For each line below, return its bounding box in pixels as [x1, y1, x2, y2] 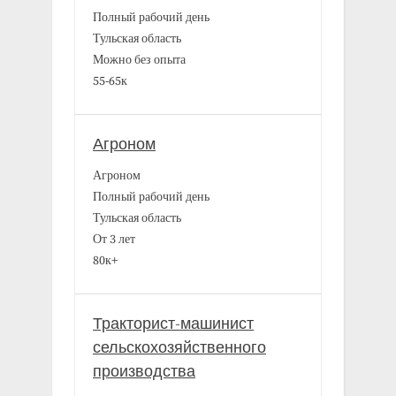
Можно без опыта [93, 52, 186, 69]
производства [93, 362, 195, 382]
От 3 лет [93, 232, 135, 248]
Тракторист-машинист [93, 315, 254, 334]
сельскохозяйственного [93, 339, 266, 358]
